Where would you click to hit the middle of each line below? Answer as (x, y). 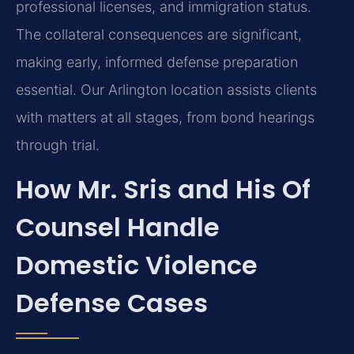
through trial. (58, 145)
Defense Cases (112, 303)
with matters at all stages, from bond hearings (165, 118)
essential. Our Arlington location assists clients (166, 90)
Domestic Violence (137, 265)
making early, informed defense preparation (157, 62)
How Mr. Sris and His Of (163, 189)
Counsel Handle (118, 227)
